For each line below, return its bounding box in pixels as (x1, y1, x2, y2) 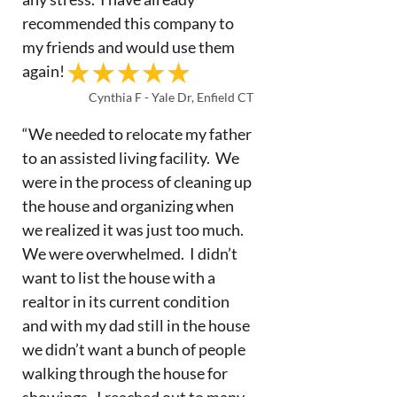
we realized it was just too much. (21, 219, 246, 239)
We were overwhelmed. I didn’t (21, 243, 237, 263)
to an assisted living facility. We (21, 147, 239, 167)
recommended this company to (21, 12, 234, 33)
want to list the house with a (21, 267, 215, 287)
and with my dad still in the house (21, 315, 250, 335)
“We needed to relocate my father (21, 123, 252, 144)
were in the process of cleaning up (21, 171, 252, 191)
